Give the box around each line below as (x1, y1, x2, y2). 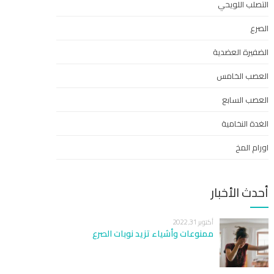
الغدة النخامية (221, 116, 268, 131)
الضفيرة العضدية (212, 45, 268, 59)
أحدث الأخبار (210, 181, 268, 204)
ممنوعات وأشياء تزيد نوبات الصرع (92, 226, 213, 242)
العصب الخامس (216, 68, 268, 83)
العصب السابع (221, 92, 268, 107)
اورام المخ (235, 140, 268, 155)
